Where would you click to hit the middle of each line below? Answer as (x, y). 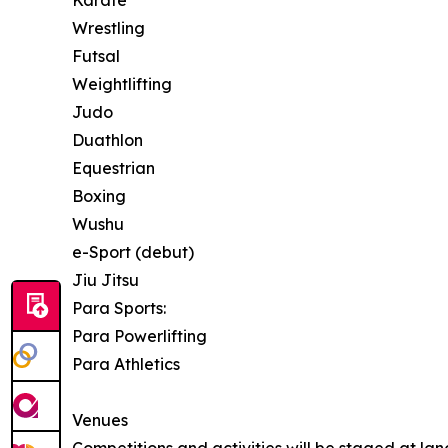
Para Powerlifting (139, 336)
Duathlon (107, 140)
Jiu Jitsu (105, 280)
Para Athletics (126, 364)
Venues (100, 420)
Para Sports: (119, 308)
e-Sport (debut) (133, 252)
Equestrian (113, 168)
